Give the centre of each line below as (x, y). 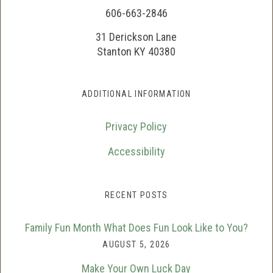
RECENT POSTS (136, 195)
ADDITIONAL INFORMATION (136, 94)
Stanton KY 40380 (136, 52)
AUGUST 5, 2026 (136, 245)
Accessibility (136, 152)
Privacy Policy (136, 127)
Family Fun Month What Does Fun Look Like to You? (136, 228)
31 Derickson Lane (136, 37)
